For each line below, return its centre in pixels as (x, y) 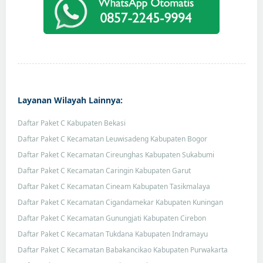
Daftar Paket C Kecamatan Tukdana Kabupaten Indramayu (113, 234)
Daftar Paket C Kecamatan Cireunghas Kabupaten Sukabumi (116, 154)
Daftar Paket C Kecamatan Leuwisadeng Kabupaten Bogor (112, 139)
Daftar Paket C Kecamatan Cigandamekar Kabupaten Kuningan (120, 202)
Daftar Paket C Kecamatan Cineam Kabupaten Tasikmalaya (114, 186)
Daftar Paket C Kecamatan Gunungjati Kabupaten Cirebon (112, 218)
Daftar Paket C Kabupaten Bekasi (72, 123)
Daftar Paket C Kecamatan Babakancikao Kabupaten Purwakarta (123, 249)
